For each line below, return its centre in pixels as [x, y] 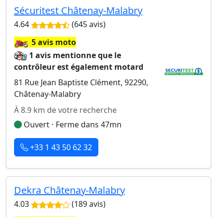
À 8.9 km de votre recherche [65, 110]
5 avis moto [54, 42]
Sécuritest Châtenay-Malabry [78, 10]
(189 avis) [88, 204]
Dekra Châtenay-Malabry [70, 190]
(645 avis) [88, 24]
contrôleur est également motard [79, 67]
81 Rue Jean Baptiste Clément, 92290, [81, 82]
